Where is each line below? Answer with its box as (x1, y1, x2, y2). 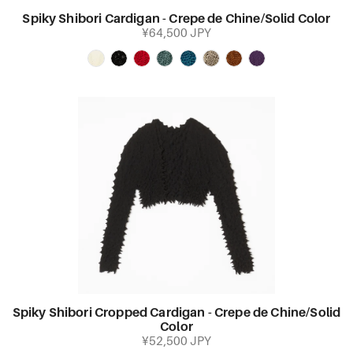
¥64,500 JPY (142, 27, 211, 40)
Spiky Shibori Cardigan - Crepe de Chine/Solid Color (22, 12, 331, 27)
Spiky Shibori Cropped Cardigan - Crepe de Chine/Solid (12, 306, 341, 321)
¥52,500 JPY (142, 335, 211, 348)
